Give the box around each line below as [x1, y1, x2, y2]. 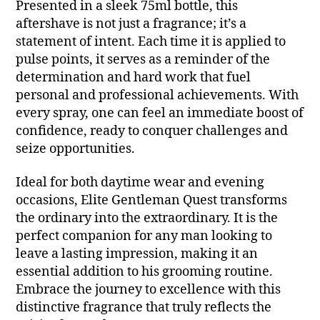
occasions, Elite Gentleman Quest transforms [16, 192, 288, 209]
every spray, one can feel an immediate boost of [16, 104, 304, 121]
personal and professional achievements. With [16, 86, 299, 104]
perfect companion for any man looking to [16, 228, 273, 245]
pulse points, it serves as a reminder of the [16, 51, 271, 68]
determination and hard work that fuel [16, 69, 251, 86]
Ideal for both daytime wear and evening [16, 174, 265, 191]
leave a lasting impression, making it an [16, 246, 259, 263]
